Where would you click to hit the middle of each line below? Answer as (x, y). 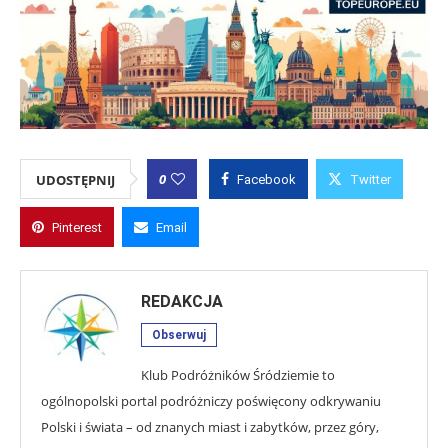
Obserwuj (179, 335)
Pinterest (77, 227)
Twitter (370, 179)
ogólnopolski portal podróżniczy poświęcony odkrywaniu (211, 401)
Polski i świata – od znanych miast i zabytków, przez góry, (210, 427)
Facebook (266, 179)
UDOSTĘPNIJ (75, 180)
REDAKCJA (182, 301)
